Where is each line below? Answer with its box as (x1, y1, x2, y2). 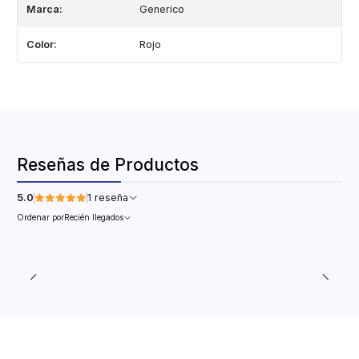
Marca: (26, 3, 63, 16)
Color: (26, 38, 57, 51)
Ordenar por (17, 212, 64, 222)
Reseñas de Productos (17, 155, 199, 175)
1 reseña (95, 192, 128, 204)
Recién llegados (64, 212, 123, 222)
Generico (139, 3, 184, 16)
